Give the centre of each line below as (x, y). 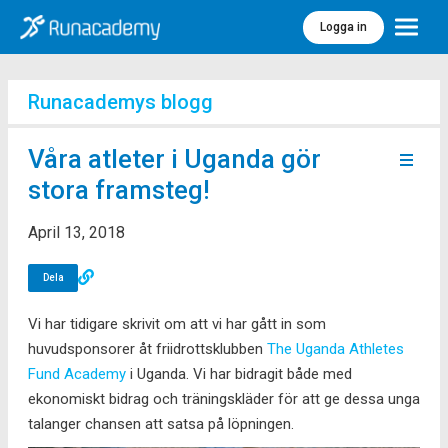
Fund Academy (77, 373)
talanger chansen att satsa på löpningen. (161, 423)
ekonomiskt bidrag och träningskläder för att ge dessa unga (224, 398)
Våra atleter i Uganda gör (174, 159)
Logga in (343, 27)
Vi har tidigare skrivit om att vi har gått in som (177, 323)
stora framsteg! (119, 190)
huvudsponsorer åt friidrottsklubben (147, 348)
